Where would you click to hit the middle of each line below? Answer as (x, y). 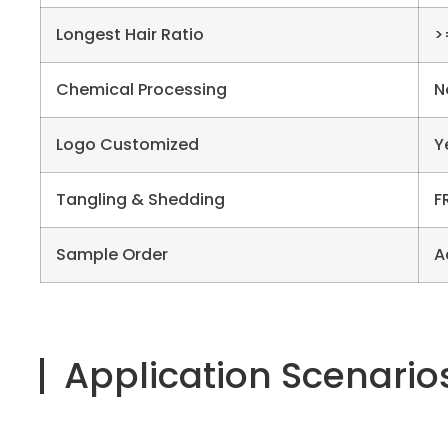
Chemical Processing (141, 90)
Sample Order (112, 255)
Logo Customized (127, 145)
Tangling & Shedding (140, 200)
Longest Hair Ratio (130, 35)
